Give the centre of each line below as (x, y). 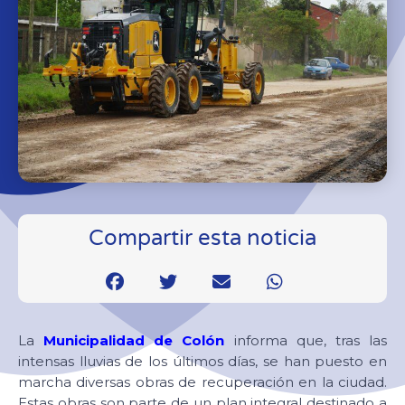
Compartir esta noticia (202, 238)
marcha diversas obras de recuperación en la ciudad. (202, 381)
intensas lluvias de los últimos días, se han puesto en (202, 361)
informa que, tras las (306, 340)
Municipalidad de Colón (134, 340)
